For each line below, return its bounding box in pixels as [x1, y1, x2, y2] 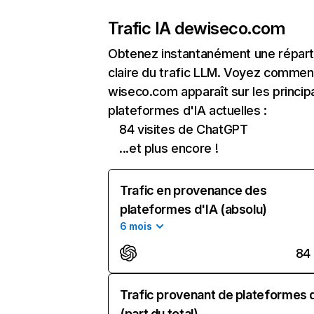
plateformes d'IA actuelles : [108, 103, 267, 118]
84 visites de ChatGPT [119, 122, 248, 137]
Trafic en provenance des [120, 183, 267, 198]
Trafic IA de [108, 18, 194, 39]
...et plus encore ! [119, 141, 219, 156]
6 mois [120, 220, 152, 232]
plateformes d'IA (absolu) [120, 202, 267, 217]
